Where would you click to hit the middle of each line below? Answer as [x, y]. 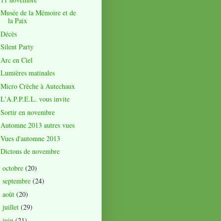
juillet [11, 207]
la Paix [17, 21]
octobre [14, 168]
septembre [17, 181]
